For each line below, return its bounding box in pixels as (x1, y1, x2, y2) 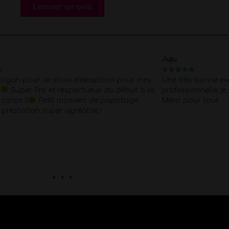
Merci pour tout (162, 97, 219, 105)
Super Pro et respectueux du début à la (8, 86, 154, 95)
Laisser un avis (33, 3, 92, 12)
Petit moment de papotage (36, 97, 138, 105)
